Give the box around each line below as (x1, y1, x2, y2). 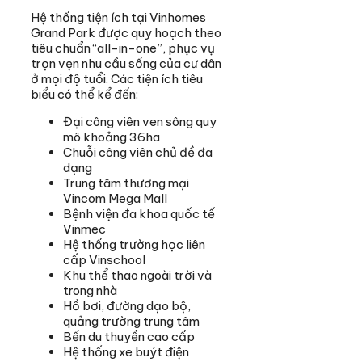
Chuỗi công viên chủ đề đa (63, 145, 213, 161)
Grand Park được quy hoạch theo (31, 25, 221, 41)
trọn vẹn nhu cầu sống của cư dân (31, 56, 221, 72)
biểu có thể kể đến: (31, 86, 138, 103)
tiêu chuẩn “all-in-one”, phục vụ (31, 40, 215, 57)
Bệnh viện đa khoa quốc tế (63, 206, 215, 222)
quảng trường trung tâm (63, 314, 200, 330)
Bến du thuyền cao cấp (63, 329, 195, 345)
